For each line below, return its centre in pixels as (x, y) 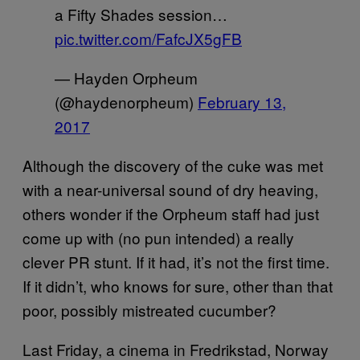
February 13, (242, 101)
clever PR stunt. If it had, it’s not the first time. (176, 261)
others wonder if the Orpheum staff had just (171, 213)
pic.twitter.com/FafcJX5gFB (148, 38)
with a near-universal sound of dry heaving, (170, 189)
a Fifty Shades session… (141, 14)
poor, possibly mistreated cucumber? (149, 309)
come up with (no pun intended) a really (158, 237)
